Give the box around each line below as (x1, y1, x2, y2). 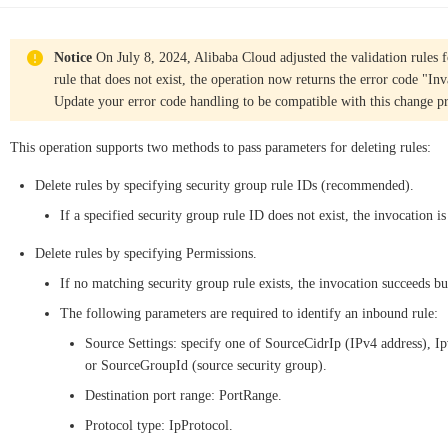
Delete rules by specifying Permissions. (35, 246, 257, 261)
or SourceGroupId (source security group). (85, 358, 327, 373)
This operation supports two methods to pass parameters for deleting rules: (10, 140, 431, 155)
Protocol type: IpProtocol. (85, 418, 233, 433)
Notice (54, 50, 92, 65)
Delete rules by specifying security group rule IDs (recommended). (35, 178, 414, 193)
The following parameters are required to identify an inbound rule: (60, 306, 438, 321)
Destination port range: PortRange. (85, 388, 282, 403)
